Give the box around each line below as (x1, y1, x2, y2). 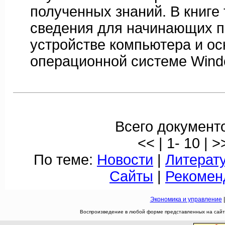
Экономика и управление (150, 196, 222, 203)
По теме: (34, 152, 97, 168)
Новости (97, 152, 153, 168)
